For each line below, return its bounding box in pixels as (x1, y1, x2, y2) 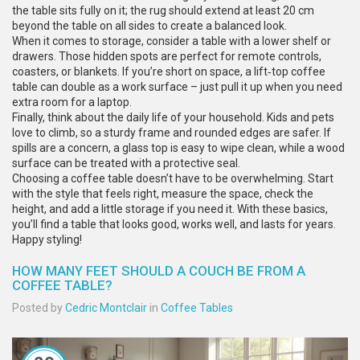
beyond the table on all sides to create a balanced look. (12, 19, 287, 32)
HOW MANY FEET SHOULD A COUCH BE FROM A (12, 263, 305, 279)
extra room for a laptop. (12, 96, 132, 108)
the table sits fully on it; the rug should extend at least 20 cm (12, 4, 314, 17)
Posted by (12, 301, 65, 314)
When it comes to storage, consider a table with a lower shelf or (12, 35, 331, 47)
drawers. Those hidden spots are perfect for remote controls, (12, 50, 321, 63)
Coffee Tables (161, 301, 233, 314)
